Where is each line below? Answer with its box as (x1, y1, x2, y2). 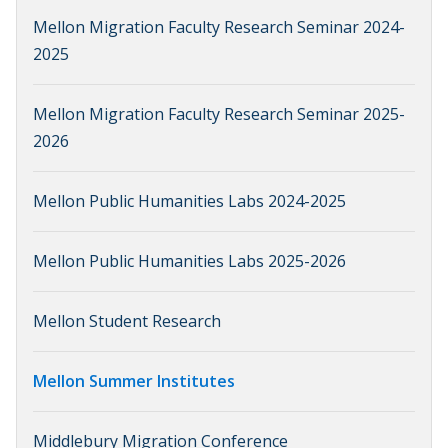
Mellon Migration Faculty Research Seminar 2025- (33, 103, 405, 125)
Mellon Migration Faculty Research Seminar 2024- (33, 16, 405, 38)
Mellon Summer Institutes (33, 370, 235, 392)
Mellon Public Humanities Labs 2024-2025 (33, 190, 346, 212)
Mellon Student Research (33, 310, 221, 332)
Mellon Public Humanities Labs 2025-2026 (33, 250, 346, 272)
